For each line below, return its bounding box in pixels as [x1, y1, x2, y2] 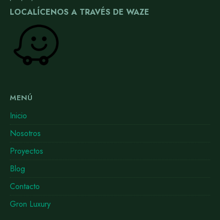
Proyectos [10, 145, 43, 157]
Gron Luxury [10, 198, 51, 210]
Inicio [10, 110, 27, 121]
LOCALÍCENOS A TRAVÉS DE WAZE [10, 6, 149, 18]
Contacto [10, 180, 40, 192]
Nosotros [10, 127, 41, 139]
